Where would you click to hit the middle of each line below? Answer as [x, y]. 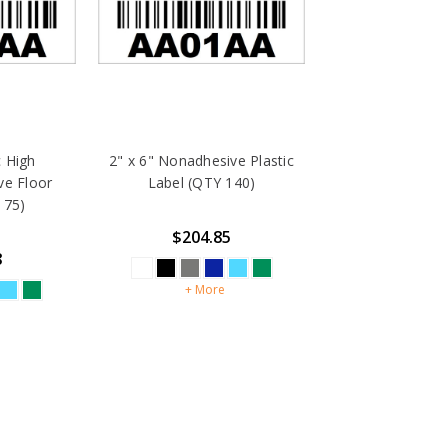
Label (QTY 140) [201, 182]
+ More [204, 289]
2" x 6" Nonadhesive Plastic [201, 160]
